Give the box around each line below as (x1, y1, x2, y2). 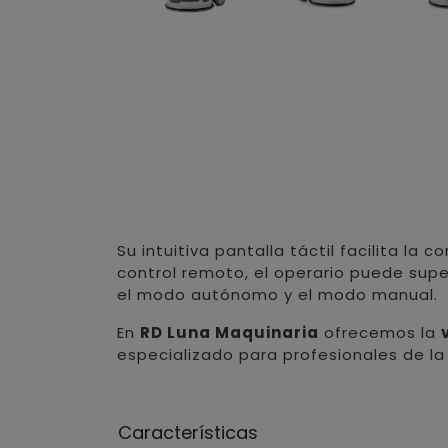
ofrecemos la (319, 322, 442, 344)
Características (118, 420, 258, 446)
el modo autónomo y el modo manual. (117, 284, 439, 306)
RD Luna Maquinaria (140, 322, 320, 344)
